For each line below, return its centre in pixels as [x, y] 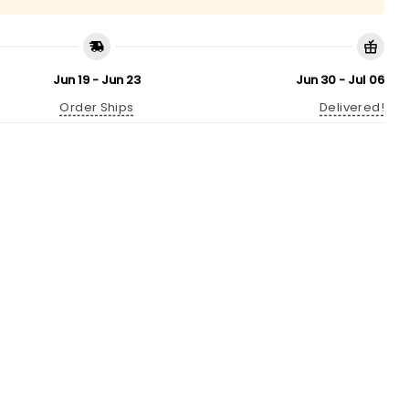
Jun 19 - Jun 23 [97, 79]
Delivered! [352, 108]
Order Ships [97, 108]
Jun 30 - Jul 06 [340, 79]
